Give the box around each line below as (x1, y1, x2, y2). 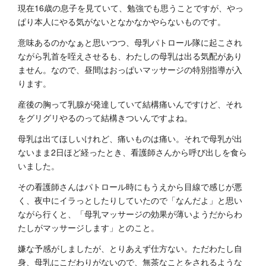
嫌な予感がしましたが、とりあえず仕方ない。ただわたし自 (18, 242, 242, 255)
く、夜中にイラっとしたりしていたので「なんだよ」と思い (18, 194, 242, 207)
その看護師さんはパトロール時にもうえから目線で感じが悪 (18, 180, 242, 193)
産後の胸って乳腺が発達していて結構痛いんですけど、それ (18, 98, 242, 110)
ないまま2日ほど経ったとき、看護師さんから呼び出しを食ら (18, 146, 247, 159)
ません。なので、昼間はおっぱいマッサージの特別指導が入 (18, 64, 242, 76)
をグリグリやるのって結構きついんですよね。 (18, 112, 192, 124)
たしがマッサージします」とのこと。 (18, 221, 159, 234)
